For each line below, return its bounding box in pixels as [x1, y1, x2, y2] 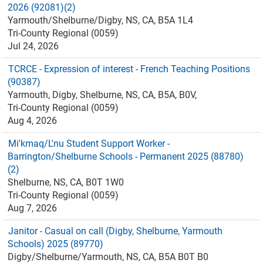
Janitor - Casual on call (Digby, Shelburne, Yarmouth [8, 225, 222, 237]
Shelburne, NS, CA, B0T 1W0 [8, 177, 124, 188]
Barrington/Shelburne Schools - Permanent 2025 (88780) [8, 151, 244, 162]
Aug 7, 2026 [8, 203, 57, 214]
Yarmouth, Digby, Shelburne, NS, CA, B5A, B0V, [8, 89, 197, 100]
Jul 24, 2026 [8, 41, 59, 52]
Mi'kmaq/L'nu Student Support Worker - [8, 138, 170, 149]
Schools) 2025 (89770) [8, 238, 103, 249]
